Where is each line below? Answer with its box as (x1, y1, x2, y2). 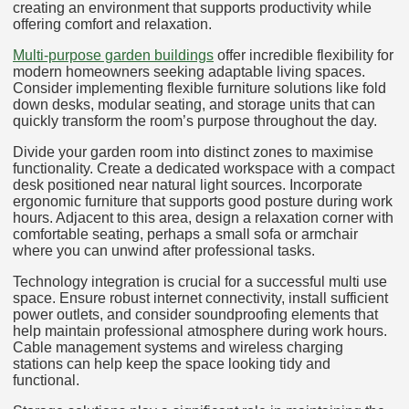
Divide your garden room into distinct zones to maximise (13, 143, 373, 160)
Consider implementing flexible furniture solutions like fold (13, 79, 386, 96)
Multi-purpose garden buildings (13, 47, 214, 63)
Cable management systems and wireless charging (13, 339, 343, 355)
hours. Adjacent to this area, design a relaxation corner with (13, 209, 393, 225)
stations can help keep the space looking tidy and (13, 355, 330, 372)
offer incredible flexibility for (214, 47, 393, 63)
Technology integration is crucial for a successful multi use (13, 273, 387, 289)
